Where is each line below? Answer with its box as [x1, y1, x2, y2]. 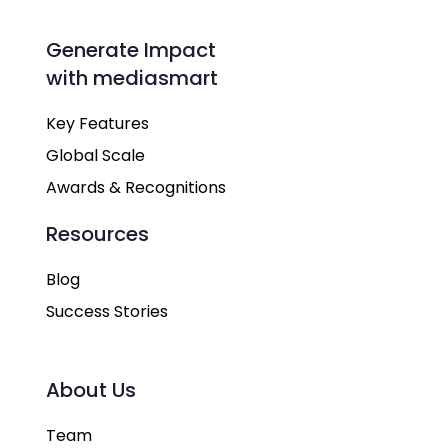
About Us [46, 376, 136, 405]
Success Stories [46, 300, 168, 324]
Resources [46, 220, 149, 249]
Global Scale [46, 144, 145, 168]
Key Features [46, 112, 149, 136]
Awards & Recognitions [46, 176, 226, 200]
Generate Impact [46, 36, 216, 65]
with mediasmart [46, 64, 218, 93]
